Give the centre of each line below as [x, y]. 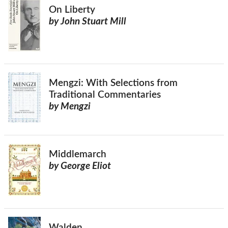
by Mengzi [70, 106]
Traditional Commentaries [105, 95]
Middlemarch [78, 154]
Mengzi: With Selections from [113, 83]
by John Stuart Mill [88, 22]
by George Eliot [80, 166]
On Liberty [72, 10]
